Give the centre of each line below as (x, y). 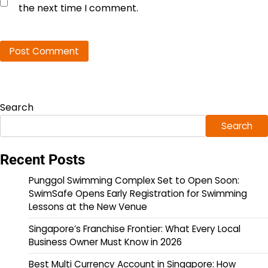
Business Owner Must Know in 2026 (105, 242)
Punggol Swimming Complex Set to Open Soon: (134, 180)
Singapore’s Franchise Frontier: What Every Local (135, 229)
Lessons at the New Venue (88, 206)
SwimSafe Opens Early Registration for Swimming (138, 193)
